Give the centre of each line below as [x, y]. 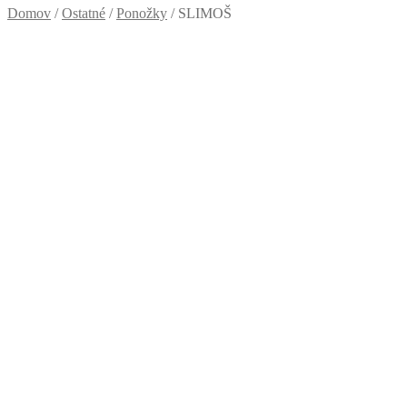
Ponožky [142, 13]
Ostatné [84, 13]
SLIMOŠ [205, 13]
